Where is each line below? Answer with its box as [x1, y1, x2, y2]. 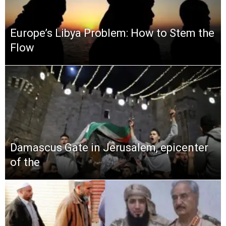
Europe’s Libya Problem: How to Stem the [10, 26, 214, 39]
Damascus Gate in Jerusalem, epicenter [10, 141, 208, 154]
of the [10, 156, 40, 169]
